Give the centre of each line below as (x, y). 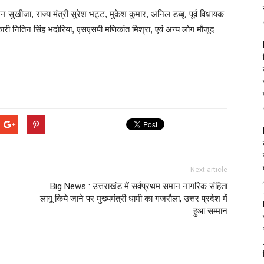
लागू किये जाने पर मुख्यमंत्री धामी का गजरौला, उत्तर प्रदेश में (134, 199)
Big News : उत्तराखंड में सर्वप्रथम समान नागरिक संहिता (139, 186)
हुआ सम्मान (210, 211)
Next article (209, 170)
